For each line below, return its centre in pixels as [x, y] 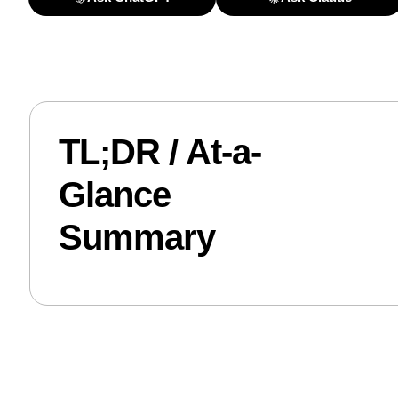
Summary [136, 238]
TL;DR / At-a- [159, 152]
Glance [114, 195]
